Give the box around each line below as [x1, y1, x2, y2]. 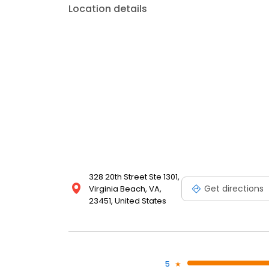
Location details [68, 2, 147, 16]
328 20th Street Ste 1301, [89, 171, 180, 183]
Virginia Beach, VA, [89, 183, 162, 195]
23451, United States [89, 195, 166, 207]
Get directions [204, 182, 264, 195]
